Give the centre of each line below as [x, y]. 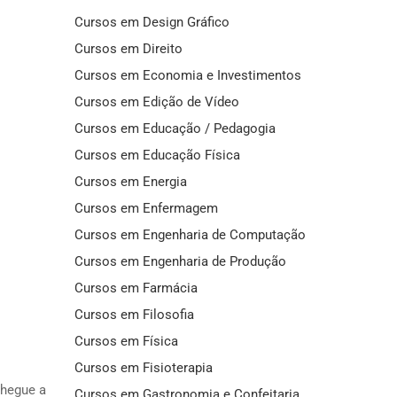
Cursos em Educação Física [157, 155]
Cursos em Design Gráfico [152, 22]
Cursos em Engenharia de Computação [190, 234]
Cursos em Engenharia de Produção [180, 261]
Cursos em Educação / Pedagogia [175, 128]
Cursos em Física [126, 341]
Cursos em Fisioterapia [143, 367]
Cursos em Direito [128, 48]
